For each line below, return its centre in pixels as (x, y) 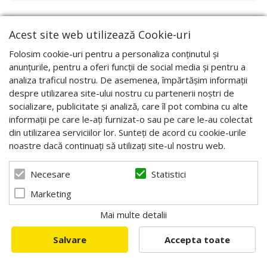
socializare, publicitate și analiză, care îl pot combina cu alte (128, 106)
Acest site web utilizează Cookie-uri (100, 35)
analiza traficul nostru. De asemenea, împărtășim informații (128, 80)
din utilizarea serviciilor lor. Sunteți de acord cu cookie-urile (128, 132)
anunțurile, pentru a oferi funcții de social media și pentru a (127, 67)
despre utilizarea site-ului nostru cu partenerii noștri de (122, 93)
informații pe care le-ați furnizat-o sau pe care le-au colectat (131, 119)
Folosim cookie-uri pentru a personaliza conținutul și (114, 54)
